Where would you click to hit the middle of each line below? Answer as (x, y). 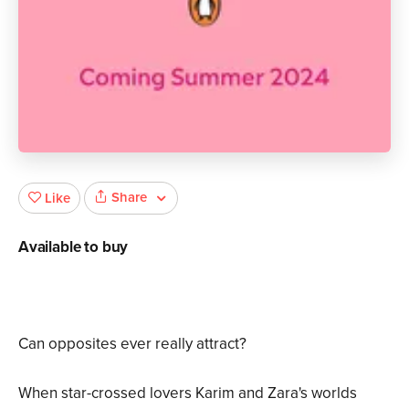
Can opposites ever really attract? (132, 343)
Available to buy (73, 246)
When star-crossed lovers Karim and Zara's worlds (188, 393)
